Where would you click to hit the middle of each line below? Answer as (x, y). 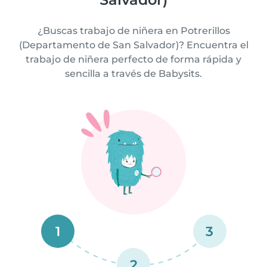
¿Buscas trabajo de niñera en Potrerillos (133, 31)
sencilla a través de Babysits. (133, 74)
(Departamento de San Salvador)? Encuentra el (133, 45)
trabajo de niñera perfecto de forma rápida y (133, 59)
